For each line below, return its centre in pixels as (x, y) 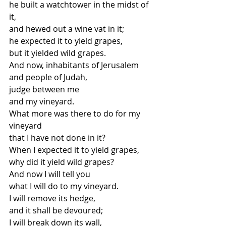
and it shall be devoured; (57, 210)
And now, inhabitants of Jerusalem (74, 65)
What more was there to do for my (76, 114)
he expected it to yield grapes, (66, 41)
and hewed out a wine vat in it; (68, 29)
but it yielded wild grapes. (59, 53)
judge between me (44, 89)
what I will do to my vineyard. (65, 186)
